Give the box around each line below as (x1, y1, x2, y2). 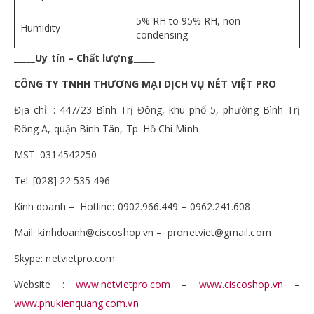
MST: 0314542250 (14, 147, 97, 161)
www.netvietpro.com (75, 277, 171, 291)
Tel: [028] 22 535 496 (14, 173, 111, 187)
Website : (14, 277, 76, 291)
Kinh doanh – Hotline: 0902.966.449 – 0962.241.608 (14, 199, 251, 213)
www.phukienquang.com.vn (14, 296, 139, 310)
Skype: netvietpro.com (14, 251, 116, 265)
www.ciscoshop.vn (198, 277, 283, 291)
